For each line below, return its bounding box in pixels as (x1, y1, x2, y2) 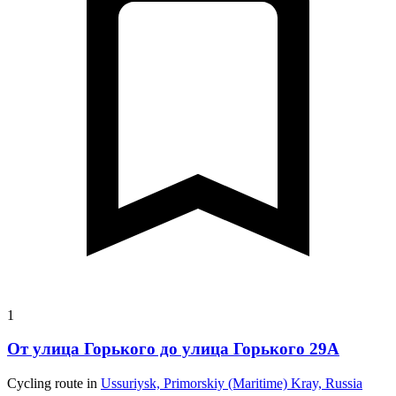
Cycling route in (7, 376, 101, 392)
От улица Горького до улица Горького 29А (7, 339, 339, 359)
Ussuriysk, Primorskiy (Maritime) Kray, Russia (101, 376, 362, 392)
